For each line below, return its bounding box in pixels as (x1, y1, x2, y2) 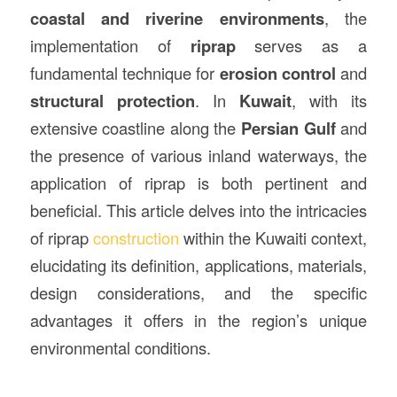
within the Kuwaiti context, (178, 226, 368, 250)
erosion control (219, 61, 337, 86)
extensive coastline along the (29, 116, 242, 140)
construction (92, 226, 179, 250)
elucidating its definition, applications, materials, (29, 253, 368, 277)
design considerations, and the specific (29, 281, 368, 305)
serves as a (235, 34, 368, 58)
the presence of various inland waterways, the (29, 144, 368, 167)
